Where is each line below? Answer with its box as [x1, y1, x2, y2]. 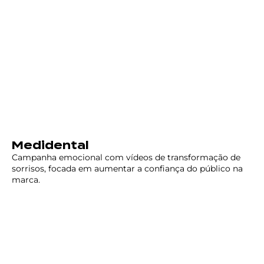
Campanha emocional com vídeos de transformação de [12, 152, 240, 163]
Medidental [12, 139, 89, 152]
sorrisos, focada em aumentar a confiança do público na [12, 163, 243, 174]
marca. [12, 174, 40, 186]
